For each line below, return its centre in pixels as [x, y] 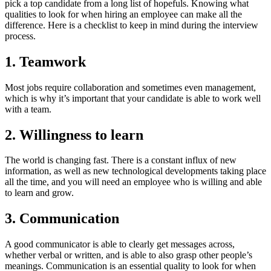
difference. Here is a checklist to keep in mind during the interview [132, 25]
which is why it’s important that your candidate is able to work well [133, 98]
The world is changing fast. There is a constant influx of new [121, 160]
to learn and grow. [39, 193]
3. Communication [62, 219]
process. [20, 36]
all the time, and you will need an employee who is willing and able [133, 182]
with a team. [28, 109]
